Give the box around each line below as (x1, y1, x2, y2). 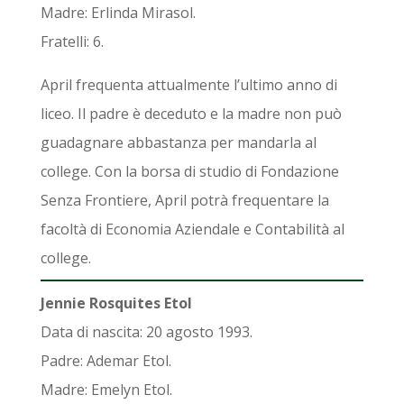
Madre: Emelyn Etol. (40, 379, 172, 399)
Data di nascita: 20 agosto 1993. (40, 321, 252, 342)
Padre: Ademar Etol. (40, 350, 171, 371)
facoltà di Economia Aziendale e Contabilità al (40, 218, 344, 239)
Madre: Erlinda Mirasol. (40, 2, 196, 23)
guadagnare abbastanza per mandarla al (40, 132, 317, 152)
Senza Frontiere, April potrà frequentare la (40, 189, 329, 210)
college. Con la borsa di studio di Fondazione (40, 161, 339, 181)
